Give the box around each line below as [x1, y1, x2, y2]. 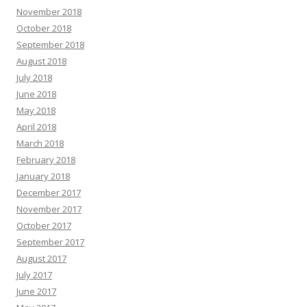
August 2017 [16, 251, 66, 265]
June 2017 [16, 284, 56, 297]
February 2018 [16, 153, 75, 166]
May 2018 [16, 103, 56, 116]
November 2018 [16, 5, 82, 18]
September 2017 [16, 235, 84, 248]
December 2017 [16, 186, 81, 199]
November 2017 [16, 202, 82, 215]
